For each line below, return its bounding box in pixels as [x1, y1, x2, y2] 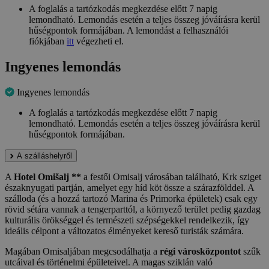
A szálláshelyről [17, 151, 72, 161]
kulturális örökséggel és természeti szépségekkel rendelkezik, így [5, 215, 249, 226]
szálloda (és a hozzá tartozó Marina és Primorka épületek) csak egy [5, 193, 258, 204]
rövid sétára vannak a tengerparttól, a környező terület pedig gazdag [5, 204, 261, 215]
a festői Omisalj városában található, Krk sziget [81, 172, 261, 183]
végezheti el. [74, 36, 124, 47]
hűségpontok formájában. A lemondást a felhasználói [29, 25, 228, 36]
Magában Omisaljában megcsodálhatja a [5, 246, 160, 257]
